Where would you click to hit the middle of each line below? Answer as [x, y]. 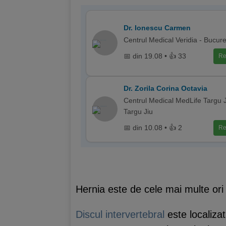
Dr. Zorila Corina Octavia [165, 88]
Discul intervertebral [120, 214]
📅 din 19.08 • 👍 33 [155, 56]
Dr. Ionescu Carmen [157, 27]
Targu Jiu [138, 111]
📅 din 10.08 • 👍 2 [153, 128]
